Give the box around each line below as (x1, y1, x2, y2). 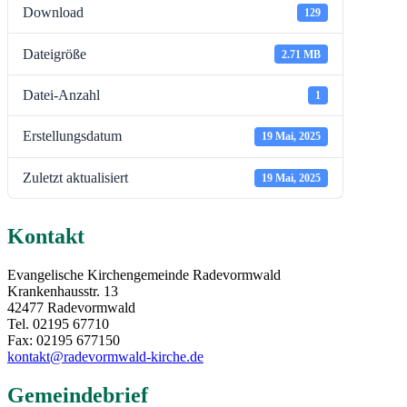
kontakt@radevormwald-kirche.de (7, 348, 203, 364)
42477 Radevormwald (7, 299, 135, 315)
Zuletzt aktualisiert (23, 169, 128, 185)
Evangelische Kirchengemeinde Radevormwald (7, 266, 281, 283)
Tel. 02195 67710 (7, 315, 109, 332)
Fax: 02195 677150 (7, 332, 120, 348)
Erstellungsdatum (23, 128, 122, 144)
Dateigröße (23, 45, 86, 62)
